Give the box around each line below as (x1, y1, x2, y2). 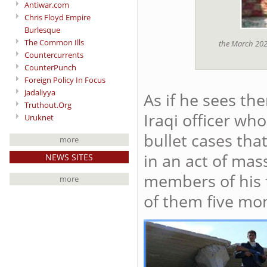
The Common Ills (24, 36, 84, 48)
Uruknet (24, 111, 54, 123)
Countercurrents (24, 49, 83, 60)
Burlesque (24, 24, 60, 35)
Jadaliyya (24, 86, 55, 98)
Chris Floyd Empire (24, 11, 91, 23)
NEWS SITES (45, 151, 93, 163)
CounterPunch (24, 61, 76, 73)
